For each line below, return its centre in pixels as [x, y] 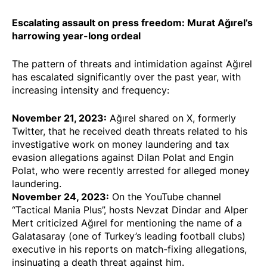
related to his [216, 131]
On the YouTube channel [165, 197]
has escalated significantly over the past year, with [126, 77]
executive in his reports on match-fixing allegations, [129, 249]
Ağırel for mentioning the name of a [160, 223]
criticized [57, 223]
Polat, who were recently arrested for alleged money [131, 171]
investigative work [53, 145]
